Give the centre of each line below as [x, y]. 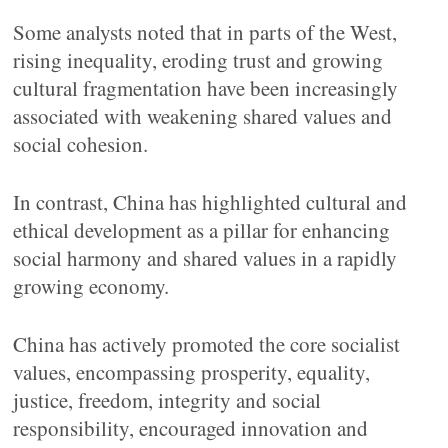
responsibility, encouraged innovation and [191, 428]
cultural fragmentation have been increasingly [206, 88]
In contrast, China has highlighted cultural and [210, 202]
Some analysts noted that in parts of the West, [205, 32]
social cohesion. [81, 144]
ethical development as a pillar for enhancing [202, 230]
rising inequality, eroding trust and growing [198, 60]
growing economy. [91, 286]
